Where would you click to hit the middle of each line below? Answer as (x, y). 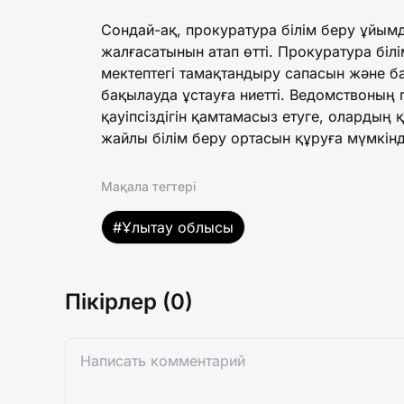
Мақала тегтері (148, 186)
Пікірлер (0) (129, 301)
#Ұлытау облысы (173, 227)
